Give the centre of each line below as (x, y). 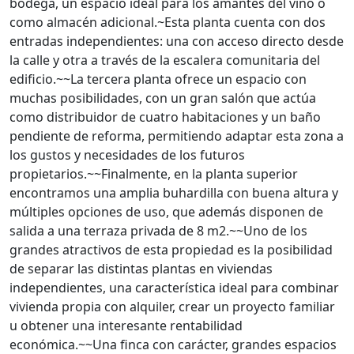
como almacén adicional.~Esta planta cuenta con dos (168, 22)
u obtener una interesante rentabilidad (126, 326)
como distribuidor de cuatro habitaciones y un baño (165, 117)
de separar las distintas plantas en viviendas (141, 269)
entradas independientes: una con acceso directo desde (177, 41)
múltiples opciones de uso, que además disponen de (166, 212)
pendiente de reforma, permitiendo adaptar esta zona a (177, 136)
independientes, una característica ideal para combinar (174, 288)
